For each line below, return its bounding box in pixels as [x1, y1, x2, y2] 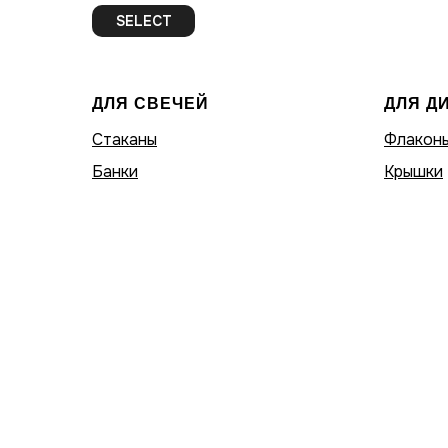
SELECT [115, 11, 172, 30]
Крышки [384, 161, 443, 182]
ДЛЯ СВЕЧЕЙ [92, 95, 209, 112]
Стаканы [92, 129, 157, 150]
